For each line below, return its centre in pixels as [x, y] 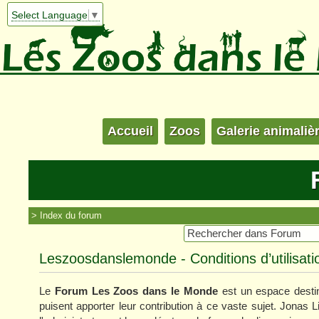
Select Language [49, 15]
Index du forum [71, 215]
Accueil [130, 131]
